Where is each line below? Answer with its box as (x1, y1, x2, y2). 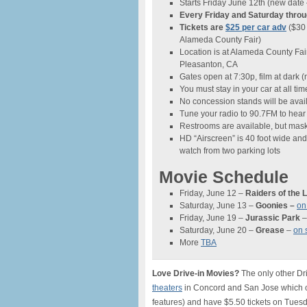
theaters (152, 283, 182, 293)
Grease (256, 225, 284, 235)
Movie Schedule (159, 167, 288, 186)
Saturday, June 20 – (180, 225, 256, 235)
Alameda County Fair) (180, 35, 261, 45)
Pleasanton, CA (180, 60, 238, 69)
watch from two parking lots (180, 146, 280, 156)
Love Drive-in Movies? (152, 269, 239, 278)
